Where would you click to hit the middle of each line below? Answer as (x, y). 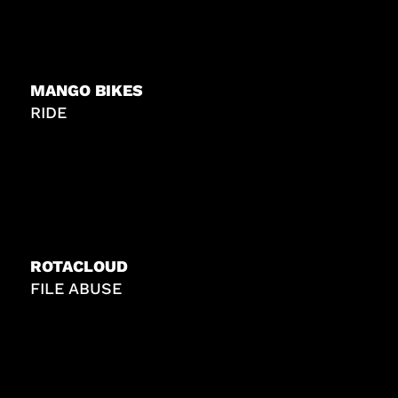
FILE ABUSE (76, 288)
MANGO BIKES (87, 91)
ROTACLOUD (80, 266)
